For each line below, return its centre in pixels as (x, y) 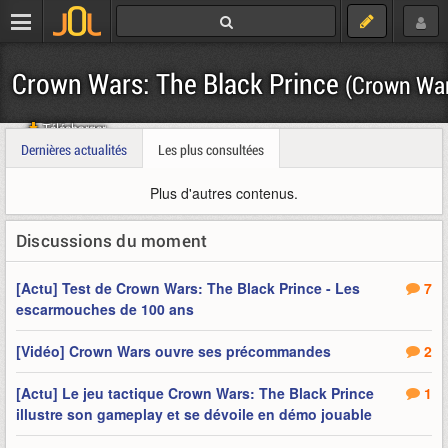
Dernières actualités (74, 149)
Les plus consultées (211, 149)
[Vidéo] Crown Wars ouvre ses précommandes (173, 351)
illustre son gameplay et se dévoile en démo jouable (194, 414)
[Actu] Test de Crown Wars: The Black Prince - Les (188, 288)
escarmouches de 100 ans (105, 309)
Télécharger (73, 128)
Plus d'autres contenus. (224, 193)
